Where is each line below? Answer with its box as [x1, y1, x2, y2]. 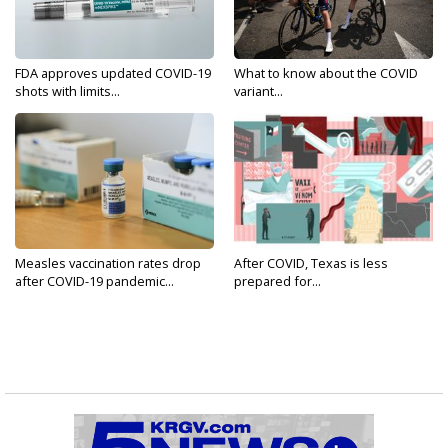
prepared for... [234, 272, 321, 290]
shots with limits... [15, 82, 120, 100]
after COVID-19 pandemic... [15, 272, 174, 290]
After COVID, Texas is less [234, 254, 388, 272]
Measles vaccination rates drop [15, 254, 201, 272]
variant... [234, 82, 283, 100]
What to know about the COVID [234, 64, 418, 82]
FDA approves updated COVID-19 [15, 64, 211, 82]
